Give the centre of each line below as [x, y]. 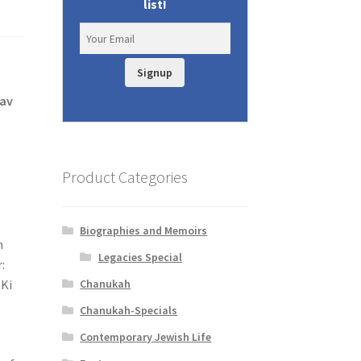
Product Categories [124, 176]
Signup [155, 73]
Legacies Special [140, 257]
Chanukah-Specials [129, 310]
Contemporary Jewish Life [146, 336]
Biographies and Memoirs [144, 230]
